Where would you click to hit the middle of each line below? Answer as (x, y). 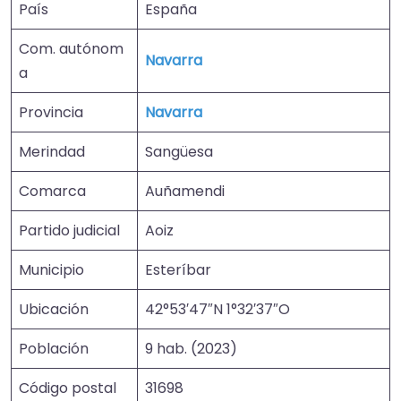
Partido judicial (69, 230)
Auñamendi (185, 191)
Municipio (51, 269)
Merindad (52, 151)
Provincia (51, 112)
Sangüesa (179, 151)
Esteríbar (178, 269)
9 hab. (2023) (191, 348)
